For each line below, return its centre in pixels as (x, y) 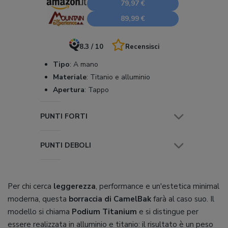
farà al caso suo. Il (183, 199)
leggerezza (75, 187)
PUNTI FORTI (64, 116)
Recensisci (142, 47)
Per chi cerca (31, 187)
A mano (85, 65)
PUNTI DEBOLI (66, 145)
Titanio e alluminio (119, 77)
